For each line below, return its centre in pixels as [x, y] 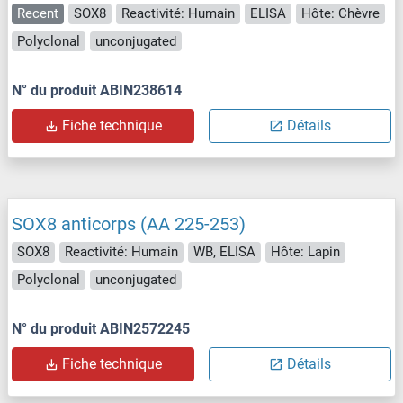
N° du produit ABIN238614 [97, 91]
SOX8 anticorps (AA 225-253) [129, 224]
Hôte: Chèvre [340, 14]
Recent [38, 14]
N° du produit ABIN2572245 [101, 329]
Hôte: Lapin [305, 252]
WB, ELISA [224, 252]
